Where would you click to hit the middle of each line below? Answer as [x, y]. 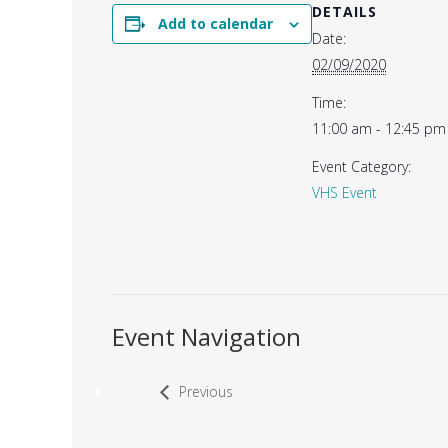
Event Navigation [206, 336]
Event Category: [361, 166]
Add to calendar [215, 23]
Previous [206, 391]
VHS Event [344, 192]
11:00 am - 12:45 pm [379, 128]
